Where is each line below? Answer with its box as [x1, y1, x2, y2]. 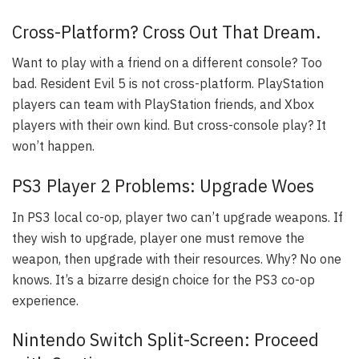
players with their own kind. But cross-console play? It [12, 117, 326, 134]
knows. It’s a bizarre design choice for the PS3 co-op [12, 271, 315, 288]
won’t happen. [12, 138, 95, 155]
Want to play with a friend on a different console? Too [12, 54, 322, 71]
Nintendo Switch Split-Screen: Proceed [12, 329, 319, 352]
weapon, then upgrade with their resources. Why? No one [12, 250, 341, 267]
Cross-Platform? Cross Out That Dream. [12, 20, 321, 43]
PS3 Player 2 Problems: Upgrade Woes [12, 175, 314, 197]
